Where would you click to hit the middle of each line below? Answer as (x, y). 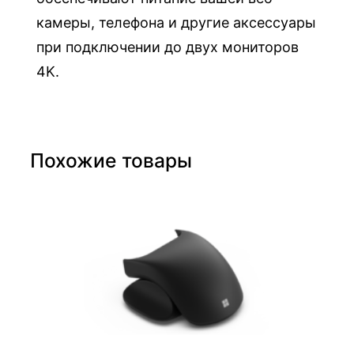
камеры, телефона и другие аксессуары (176, 23)
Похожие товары (111, 161)
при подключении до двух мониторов (168, 47)
